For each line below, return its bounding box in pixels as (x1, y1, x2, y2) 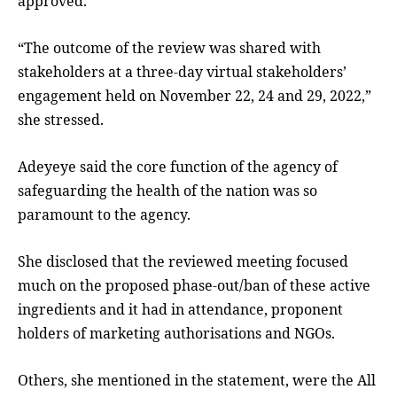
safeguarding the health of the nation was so (18, 181, 317, 201)
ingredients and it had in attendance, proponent (18, 300, 343, 320)
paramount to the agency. (18, 205, 191, 225)
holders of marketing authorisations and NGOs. (18, 323, 335, 344)
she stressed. (18, 110, 104, 130)
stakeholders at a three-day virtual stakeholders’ (18, 62, 346, 82)
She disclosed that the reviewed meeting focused (18, 252, 348, 272)
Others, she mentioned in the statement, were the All (18, 370, 376, 391)
